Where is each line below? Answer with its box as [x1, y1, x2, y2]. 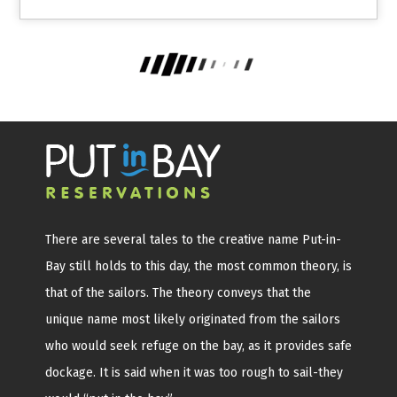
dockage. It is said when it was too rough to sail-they [45, 364, 343, 380]
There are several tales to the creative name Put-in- [45, 231, 341, 247]
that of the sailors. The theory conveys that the [45, 284, 311, 300]
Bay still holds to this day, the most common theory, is [45, 258, 352, 274]
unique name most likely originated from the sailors [45, 311, 340, 327]
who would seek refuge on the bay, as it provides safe [45, 338, 352, 354]
